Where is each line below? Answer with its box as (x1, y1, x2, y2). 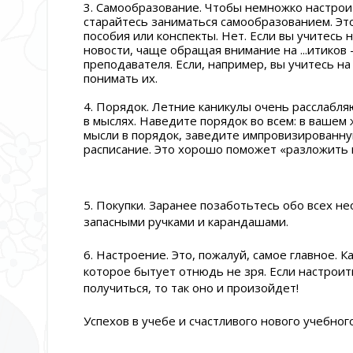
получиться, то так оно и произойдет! (84, 280, 299, 296)
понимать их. (84, 70, 158, 87)
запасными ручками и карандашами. (84, 214, 288, 230)
